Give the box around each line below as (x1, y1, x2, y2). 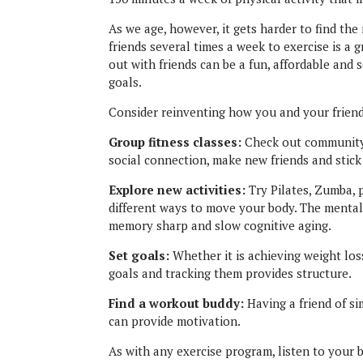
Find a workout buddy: (109, 295, 245, 312)
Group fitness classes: (109, 134, 242, 151)
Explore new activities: (109, 181, 246, 199)
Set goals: (109, 247, 170, 264)
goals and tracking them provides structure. (109, 265, 352, 282)
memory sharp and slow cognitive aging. (109, 217, 332, 234)
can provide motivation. (109, 313, 241, 330)
